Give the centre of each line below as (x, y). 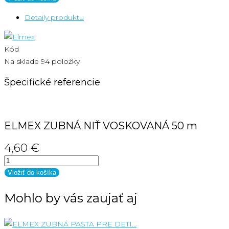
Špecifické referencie (52, 82)
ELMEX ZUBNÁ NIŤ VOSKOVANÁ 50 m (101, 125)
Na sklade (21, 61)
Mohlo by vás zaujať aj (71, 198)
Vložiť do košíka (32, 172)
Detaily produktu (54, 17)
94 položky (60, 61)
